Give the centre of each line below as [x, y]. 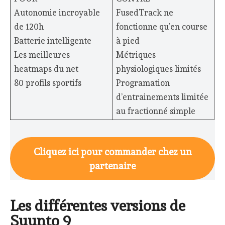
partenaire [113, 165]
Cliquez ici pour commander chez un [113, 151]
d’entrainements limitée [162, 97]
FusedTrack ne [144, 13]
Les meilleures [42, 55]
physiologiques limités [158, 69]
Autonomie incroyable [57, 13]
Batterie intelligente [52, 41]
